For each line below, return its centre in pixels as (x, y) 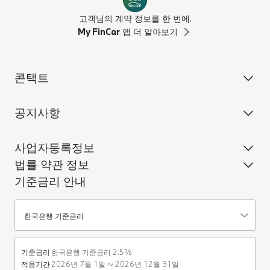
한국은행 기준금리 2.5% (92, 252)
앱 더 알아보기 (149, 32)
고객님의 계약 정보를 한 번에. (135, 18)
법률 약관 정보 (52, 164)
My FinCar (99, 32)
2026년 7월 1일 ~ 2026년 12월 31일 (115, 264)
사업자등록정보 (55, 147)
